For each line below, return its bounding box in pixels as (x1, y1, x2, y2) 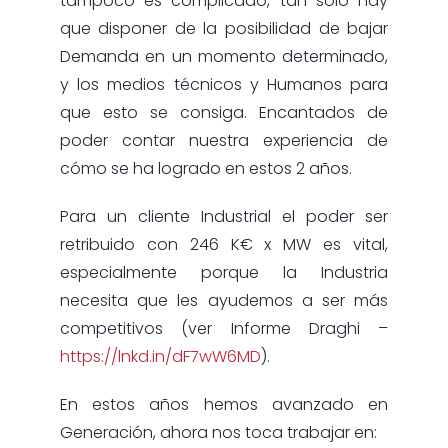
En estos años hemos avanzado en (59, 393, 389, 417)
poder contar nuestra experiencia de (59, 129, 389, 153)
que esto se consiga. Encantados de (59, 101, 389, 125)
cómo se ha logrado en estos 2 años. (59, 157, 352, 181)
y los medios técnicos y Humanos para (59, 73, 389, 97)
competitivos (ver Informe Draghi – (59, 317, 389, 341)
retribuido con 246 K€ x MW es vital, (59, 233, 389, 257)
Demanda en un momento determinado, (59, 45, 389, 69)
